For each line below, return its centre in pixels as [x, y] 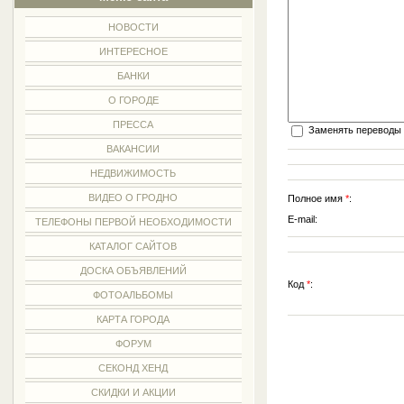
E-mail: [303, 219]
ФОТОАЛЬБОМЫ [133, 295]
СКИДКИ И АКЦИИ [133, 392]
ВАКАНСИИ [133, 149]
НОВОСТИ [133, 27]
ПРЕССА [133, 124]
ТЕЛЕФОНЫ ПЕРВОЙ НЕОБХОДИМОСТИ [133, 222]
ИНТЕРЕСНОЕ [133, 51]
